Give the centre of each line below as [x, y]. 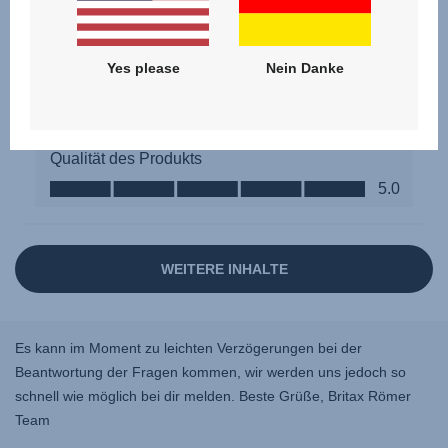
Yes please [143, 68]
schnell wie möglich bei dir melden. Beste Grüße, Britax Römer [213, 395]
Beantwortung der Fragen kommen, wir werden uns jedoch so [210, 371]
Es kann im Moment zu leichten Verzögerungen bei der [188, 347]
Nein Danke [304, 68]
